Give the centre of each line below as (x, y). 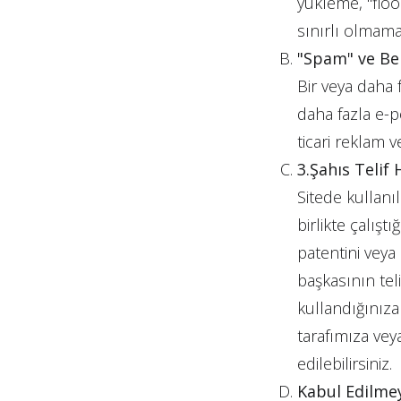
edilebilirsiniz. (345, 363)
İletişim (123, 377)
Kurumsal (139, 162)
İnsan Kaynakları (186, 323)
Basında (127, 269)
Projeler (125, 216)
